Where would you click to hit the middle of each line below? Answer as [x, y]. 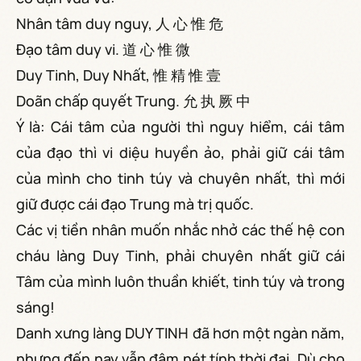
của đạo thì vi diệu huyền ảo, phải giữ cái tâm [180, 152]
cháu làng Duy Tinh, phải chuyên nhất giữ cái [180, 255]
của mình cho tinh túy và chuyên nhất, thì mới [180, 178]
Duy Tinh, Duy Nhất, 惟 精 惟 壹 [118, 75]
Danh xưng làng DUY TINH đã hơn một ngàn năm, [180, 332]
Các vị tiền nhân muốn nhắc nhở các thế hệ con [180, 229]
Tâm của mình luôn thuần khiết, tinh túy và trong [180, 281]
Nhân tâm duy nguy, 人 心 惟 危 [120, 23]
